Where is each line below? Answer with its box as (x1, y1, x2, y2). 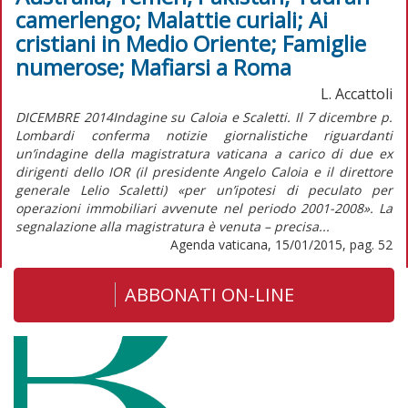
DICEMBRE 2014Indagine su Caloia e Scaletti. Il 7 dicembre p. (15, 107, 393, 126)
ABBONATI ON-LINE (124, 281, 294, 307)
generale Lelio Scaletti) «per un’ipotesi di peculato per (15, 180, 393, 199)
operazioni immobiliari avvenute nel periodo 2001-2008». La (15, 199, 393, 217)
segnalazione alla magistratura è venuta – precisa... (15, 217, 330, 235)
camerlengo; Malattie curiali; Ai (15, 4, 328, 35)
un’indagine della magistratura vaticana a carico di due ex (15, 144, 393, 162)
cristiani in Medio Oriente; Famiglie (15, 27, 366, 58)
